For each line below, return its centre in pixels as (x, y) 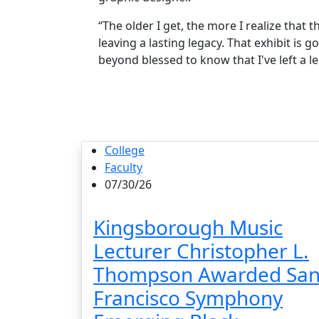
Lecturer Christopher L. (201, 250)
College (125, 150)
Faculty (124, 167)
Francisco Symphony (188, 297)
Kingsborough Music (188, 227)
